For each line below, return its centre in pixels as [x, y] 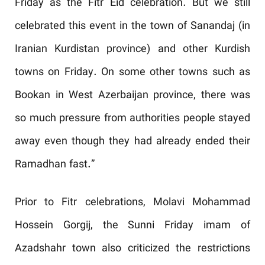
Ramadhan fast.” [55, 165]
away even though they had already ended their [132, 142]
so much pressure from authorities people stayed [132, 119]
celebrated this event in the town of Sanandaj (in [132, 27]
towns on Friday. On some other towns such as [132, 73]
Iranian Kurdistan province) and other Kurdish [132, 50]
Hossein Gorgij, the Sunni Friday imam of [132, 226]
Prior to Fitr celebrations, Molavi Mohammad [132, 203]
